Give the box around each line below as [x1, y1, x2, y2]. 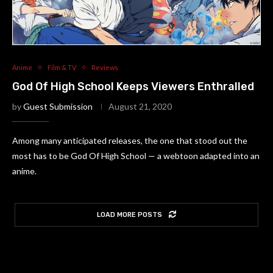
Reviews [91, 63, 118, 71]
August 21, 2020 [108, 101, 172, 112]
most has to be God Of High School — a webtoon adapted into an [12, 151, 260, 161]
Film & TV [48, 63, 76, 71]
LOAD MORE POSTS [97, 211, 162, 219]
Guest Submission [23, 101, 93, 112]
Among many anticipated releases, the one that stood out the [12, 135, 247, 146]
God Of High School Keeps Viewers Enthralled [12, 80, 254, 93]
